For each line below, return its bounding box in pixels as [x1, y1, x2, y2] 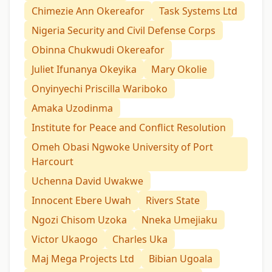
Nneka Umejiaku [141, 212, 217, 226]
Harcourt [32, 154, 73, 168]
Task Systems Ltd [159, 4, 237, 18]
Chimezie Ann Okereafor [32, 4, 144, 18]
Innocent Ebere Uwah [32, 193, 131, 207]
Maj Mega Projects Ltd [32, 251, 134, 265]
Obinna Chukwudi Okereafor [32, 42, 165, 56]
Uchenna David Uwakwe [32, 174, 143, 188]
